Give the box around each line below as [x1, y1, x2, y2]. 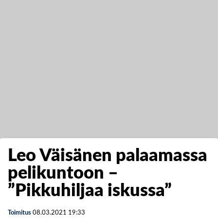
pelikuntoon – [8, 164, 118, 182]
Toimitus [8, 210, 31, 216]
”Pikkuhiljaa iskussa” [8, 182, 172, 200]
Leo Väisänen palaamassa [8, 147, 207, 164]
